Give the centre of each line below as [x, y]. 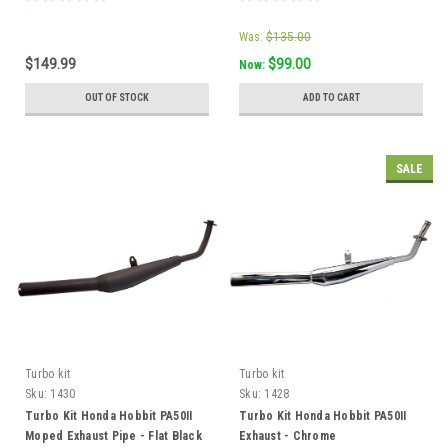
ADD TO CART [331, 98]
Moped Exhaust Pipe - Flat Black [113, 436]
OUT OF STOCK [117, 98]
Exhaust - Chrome [287, 436]
